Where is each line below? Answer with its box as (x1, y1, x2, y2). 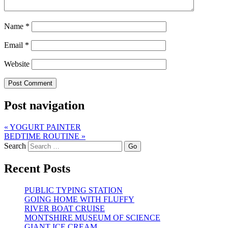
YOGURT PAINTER (8, 123, 81, 132)
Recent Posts (4, 161, 70, 175)
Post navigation (4, 99, 84, 112)
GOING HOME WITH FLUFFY (24, 194, 134, 204)
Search (4, 141, 26, 151)
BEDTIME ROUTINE (4, 132, 81, 141)
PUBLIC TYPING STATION (24, 185, 123, 194)
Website (4, 60, 30, 69)
